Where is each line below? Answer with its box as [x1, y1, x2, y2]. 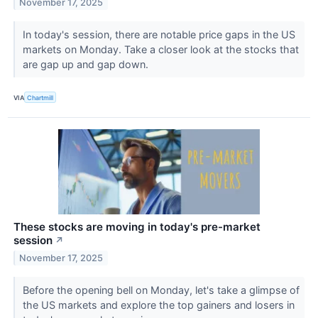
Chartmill [27, 93, 54, 102]
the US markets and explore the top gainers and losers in [22, 299, 295, 312]
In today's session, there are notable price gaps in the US [22, 28, 295, 41]
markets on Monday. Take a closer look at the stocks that [22, 43, 299, 56]
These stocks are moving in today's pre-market [13, 220, 261, 234]
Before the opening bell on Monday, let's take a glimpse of [22, 284, 300, 297]
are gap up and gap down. [22, 58, 151, 71]
